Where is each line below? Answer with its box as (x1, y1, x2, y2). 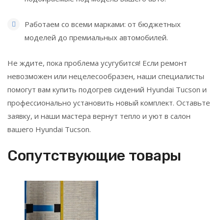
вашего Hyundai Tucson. (7, 124, 91, 134)
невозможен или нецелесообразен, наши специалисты (7, 71, 204, 81)
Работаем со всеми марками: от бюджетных (25, 19, 181, 29)
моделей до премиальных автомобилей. (25, 32, 168, 42)
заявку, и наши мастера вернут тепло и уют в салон (7, 111, 191, 121)
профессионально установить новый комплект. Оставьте (7, 98, 210, 108)
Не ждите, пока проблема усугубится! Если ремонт (7, 58, 187, 68)
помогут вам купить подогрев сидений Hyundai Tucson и (7, 84, 207, 94)
